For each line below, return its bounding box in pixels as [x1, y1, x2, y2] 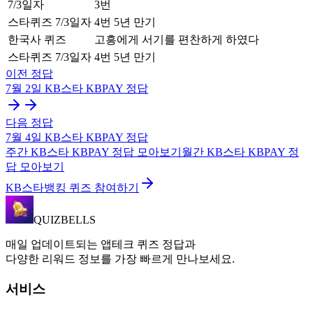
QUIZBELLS [34, 214, 96, 226]
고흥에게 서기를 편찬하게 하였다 [94, 34, 259, 46]
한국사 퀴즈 [8, 34, 66, 46]
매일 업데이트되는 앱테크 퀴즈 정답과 [6, 238, 196, 251]
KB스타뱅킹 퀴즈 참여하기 [6, 182, 139, 194]
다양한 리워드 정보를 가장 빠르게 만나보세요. [6, 253, 235, 265]
